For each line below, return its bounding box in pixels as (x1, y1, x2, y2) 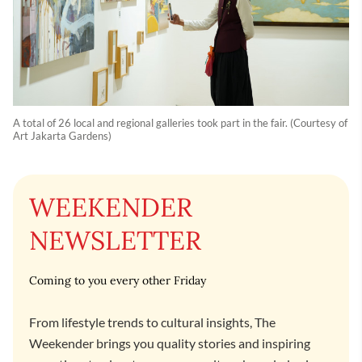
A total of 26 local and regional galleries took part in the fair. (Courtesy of (13, 116, 347, 130)
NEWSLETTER (29, 224, 201, 258)
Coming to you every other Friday (29, 273, 206, 288)
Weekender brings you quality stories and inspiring (29, 335, 310, 351)
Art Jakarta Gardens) (13, 129, 112, 143)
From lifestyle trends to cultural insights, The (29, 314, 276, 330)
